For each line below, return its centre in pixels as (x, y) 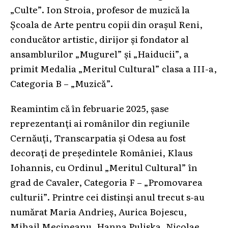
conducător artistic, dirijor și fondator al (99, 38)
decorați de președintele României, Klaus (101, 152)
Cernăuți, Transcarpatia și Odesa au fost (98, 137)
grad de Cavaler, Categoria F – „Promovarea (106, 181)
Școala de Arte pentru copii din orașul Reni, (106, 24)
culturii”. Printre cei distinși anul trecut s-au (107, 196)
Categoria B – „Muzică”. (62, 83)
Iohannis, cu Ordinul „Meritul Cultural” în (104, 167)
